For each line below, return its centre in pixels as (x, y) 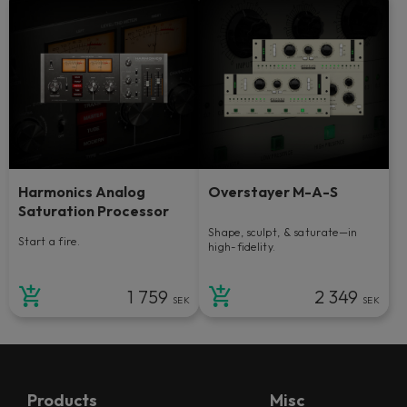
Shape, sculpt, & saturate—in (283, 232)
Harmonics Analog (82, 191)
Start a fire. (49, 241)
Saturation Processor (94, 210)
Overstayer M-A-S (273, 191)
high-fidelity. (242, 246)
